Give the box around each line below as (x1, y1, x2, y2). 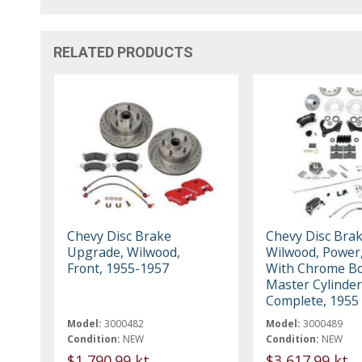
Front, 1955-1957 (67, 259, 170, 277)
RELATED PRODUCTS (53, 43, 194, 61)
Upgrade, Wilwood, (67, 242, 181, 261)
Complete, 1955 (265, 291, 359, 309)
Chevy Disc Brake (67, 226, 172, 245)
